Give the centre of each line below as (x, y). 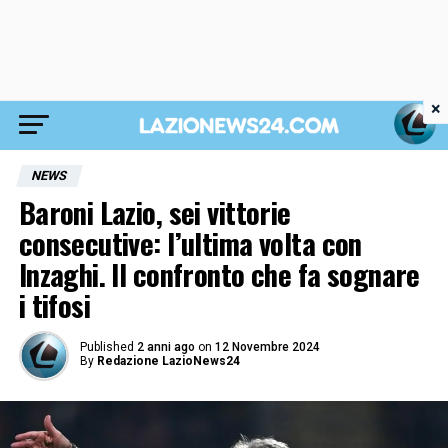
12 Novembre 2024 (267, 347)
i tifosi (54, 305)
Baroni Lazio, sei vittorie (154, 212)
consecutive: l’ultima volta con (190, 243)
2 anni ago (165, 347)
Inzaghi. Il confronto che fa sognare (219, 274)
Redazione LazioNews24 (168, 361)
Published (106, 347)
